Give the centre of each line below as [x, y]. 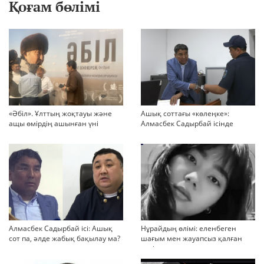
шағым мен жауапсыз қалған [192, 239]
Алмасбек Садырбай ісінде [187, 124]
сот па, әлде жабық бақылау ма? [65, 239]
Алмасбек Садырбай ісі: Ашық [61, 229]
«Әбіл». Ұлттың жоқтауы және [60, 114]
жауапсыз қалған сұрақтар [187, 134]
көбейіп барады [168, 144]
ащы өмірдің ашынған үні [54, 124]
